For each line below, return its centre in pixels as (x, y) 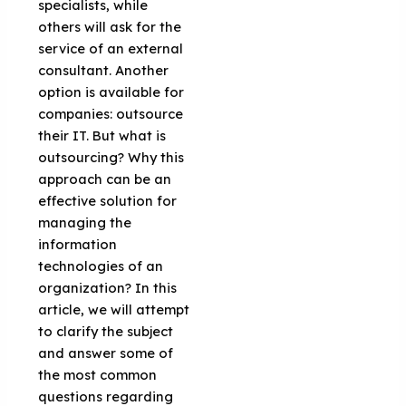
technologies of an (101, 266)
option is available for (111, 92)
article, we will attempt (114, 309)
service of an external (111, 48)
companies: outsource (111, 113)
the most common (98, 374)
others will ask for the (110, 26)
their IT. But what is (102, 135)
